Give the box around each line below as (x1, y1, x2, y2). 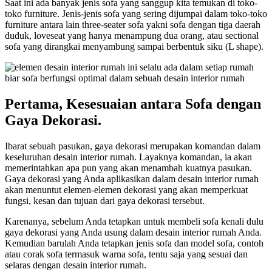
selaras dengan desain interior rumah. (5, 260, 146, 271)
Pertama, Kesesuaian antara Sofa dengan (5, 96, 261, 112)
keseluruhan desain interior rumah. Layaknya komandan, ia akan (5, 152, 252, 163)
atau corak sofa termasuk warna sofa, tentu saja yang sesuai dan (5, 249, 248, 260)
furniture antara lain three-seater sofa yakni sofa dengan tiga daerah (5, 19, 260, 30)
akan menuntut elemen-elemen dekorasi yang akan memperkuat (5, 185, 248, 195)
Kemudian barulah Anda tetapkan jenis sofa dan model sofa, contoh (5, 238, 263, 249)
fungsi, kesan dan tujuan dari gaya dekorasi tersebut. (5, 195, 205, 206)
